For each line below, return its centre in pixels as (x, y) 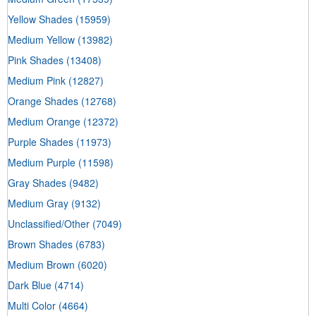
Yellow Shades (40, 19)
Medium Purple (42, 162)
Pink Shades (36, 60)
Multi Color (32, 305)
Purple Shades (41, 141)
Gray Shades (37, 182)
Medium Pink (37, 80)
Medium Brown (41, 264)
